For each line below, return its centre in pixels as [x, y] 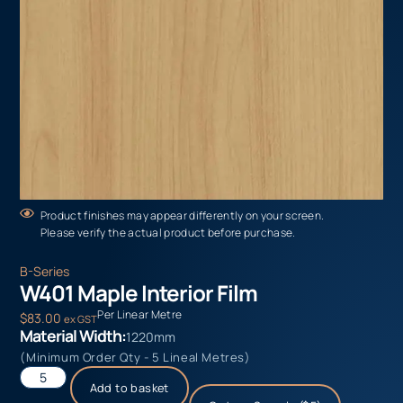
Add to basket [129, 387]
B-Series [45, 271]
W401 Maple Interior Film [139, 292]
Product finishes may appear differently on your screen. [182, 215]
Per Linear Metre [140, 314]
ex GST [81, 319]
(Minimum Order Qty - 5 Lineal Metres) [135, 357]
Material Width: [73, 335]
